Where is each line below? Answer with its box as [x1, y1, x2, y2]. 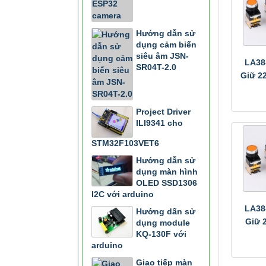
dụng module [136, 218, 190, 227]
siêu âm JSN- [136, 51, 189, 61]
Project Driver [136, 107, 191, 116]
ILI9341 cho [136, 118, 183, 128]
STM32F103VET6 [91, 138, 159, 148]
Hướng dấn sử [136, 207, 195, 216]
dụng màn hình [136, 167, 198, 176]
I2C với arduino [91, 189, 154, 199]
